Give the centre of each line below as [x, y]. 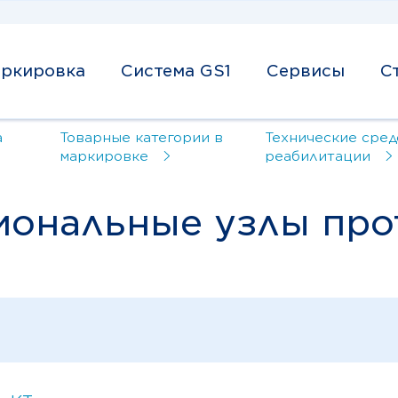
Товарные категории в [141, 137]
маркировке [103, 156]
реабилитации [317, 156]
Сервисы [306, 71]
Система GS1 [176, 71]
